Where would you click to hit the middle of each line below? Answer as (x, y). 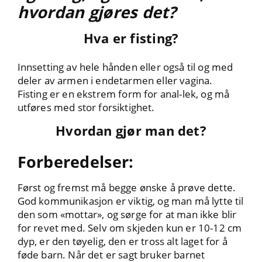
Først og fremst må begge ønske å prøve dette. (127, 188)
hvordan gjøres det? (97, 12)
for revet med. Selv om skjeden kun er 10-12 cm (130, 228)
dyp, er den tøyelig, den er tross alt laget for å (122, 242)
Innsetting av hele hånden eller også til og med (125, 67)
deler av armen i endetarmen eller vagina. (115, 81)
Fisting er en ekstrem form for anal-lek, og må (123, 94)
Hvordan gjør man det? (131, 131)
